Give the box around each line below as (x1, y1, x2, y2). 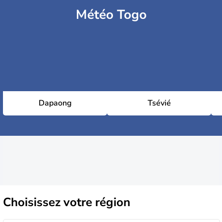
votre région (63, 194, 130, 210)
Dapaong (38, 98, 72, 109)
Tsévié (147, 98, 171, 109)
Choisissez (3, 194, 63, 210)
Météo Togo (75, 6, 147, 23)
